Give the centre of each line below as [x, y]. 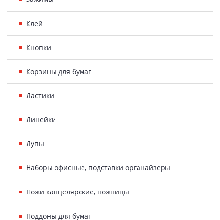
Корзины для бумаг [59, 71]
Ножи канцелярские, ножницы [78, 192]
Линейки [41, 120]
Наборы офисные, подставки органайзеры [98, 168]
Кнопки [39, 47]
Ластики [40, 96]
